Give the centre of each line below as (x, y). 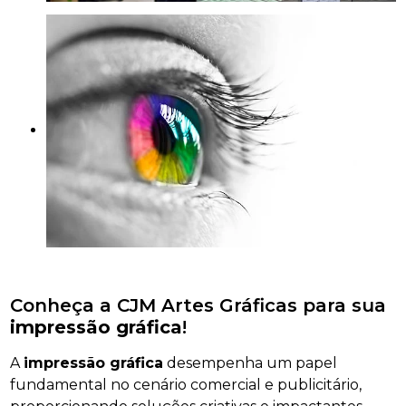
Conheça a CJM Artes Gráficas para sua (198, 305)
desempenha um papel (251, 362)
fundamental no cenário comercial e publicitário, (186, 384)
